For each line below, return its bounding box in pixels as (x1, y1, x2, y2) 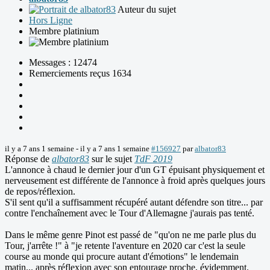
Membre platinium (29, 26, 99, 37)
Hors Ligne (29, 15, 72, 26)
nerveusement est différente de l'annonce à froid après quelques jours (5, 175, 265, 186)
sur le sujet (89, 154, 134, 165)
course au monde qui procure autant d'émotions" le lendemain (5, 251, 239, 262)
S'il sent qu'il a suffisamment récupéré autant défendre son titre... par (5, 197, 263, 208)
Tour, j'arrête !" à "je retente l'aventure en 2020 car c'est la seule (5, 240, 245, 251)
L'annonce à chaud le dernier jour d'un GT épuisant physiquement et (5, 165, 265, 175)
